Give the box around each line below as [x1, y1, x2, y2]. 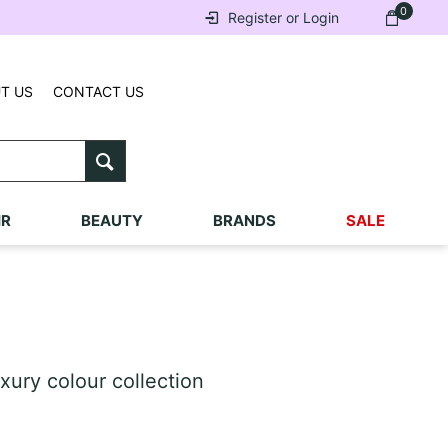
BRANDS [212, 211, 276, 230]
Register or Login [227, 9, 339, 26]
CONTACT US [53, 83, 145, 100]
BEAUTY [80, 211, 143, 230]
